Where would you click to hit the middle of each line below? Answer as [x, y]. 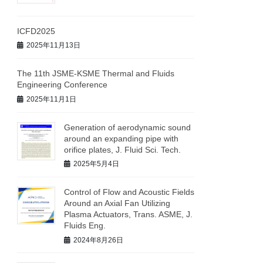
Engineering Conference [63, 85]
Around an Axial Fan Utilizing [117, 203]
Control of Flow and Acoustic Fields [129, 192]
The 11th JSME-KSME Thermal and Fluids [96, 74]
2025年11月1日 [52, 99]
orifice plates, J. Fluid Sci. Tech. [123, 149]
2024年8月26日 [99, 240]
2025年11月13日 [54, 45]
